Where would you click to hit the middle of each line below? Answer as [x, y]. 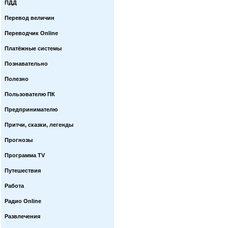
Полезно [17, 79]
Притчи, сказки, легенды [39, 125]
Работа [14, 186]
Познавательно [26, 64]
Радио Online [23, 201]
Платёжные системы [33, 48]
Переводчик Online [31, 33]
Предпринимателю [31, 109]
